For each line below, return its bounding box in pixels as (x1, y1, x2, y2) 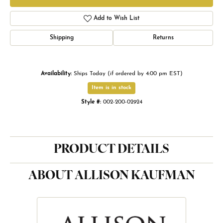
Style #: (81, 99, 101, 105)
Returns (152, 35, 174, 41)
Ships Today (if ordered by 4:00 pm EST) (73, 71, 183, 77)
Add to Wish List (94, 15, 140, 21)
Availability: (40, 71, 72, 77)
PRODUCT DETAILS (54, 144, 169, 156)
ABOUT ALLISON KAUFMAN (28, 170, 195, 182)
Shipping (49, 35, 74, 41)
